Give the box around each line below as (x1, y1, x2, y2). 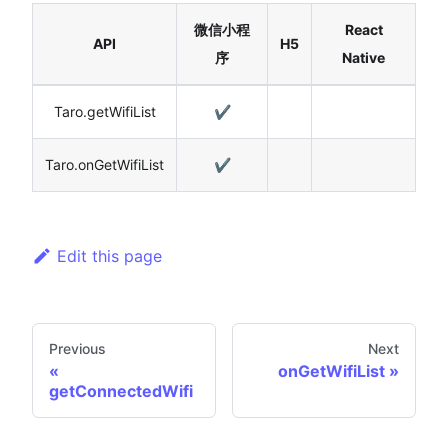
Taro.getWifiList (53, 102, 156, 120)
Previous (49, 340, 106, 358)
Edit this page (56, 245, 162, 266)
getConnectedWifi (49, 381, 193, 402)
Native (342, 48, 385, 66)
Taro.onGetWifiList (45, 155, 164, 173)
